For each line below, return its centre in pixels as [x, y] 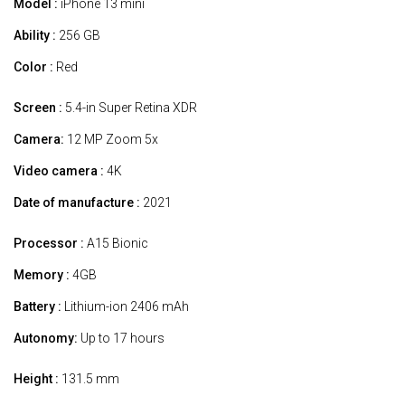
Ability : [35, 35]
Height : [36, 378]
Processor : [49, 243]
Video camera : [59, 170]
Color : [33, 66]
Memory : [42, 274]
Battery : [38, 306]
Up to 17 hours [121, 338]
